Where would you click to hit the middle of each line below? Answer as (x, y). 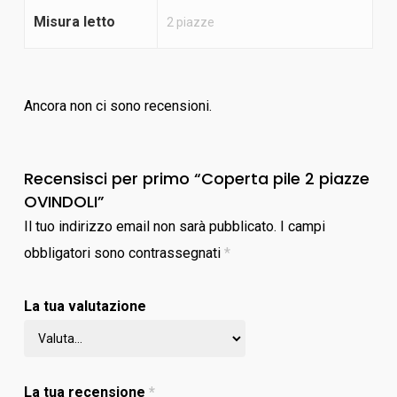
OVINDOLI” (64, 202)
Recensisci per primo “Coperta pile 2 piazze (196, 179)
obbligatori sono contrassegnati (124, 253)
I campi (302, 226)
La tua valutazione (85, 306)
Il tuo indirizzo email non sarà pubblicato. (150, 226)
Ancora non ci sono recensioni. (117, 106)
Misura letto (74, 22)
